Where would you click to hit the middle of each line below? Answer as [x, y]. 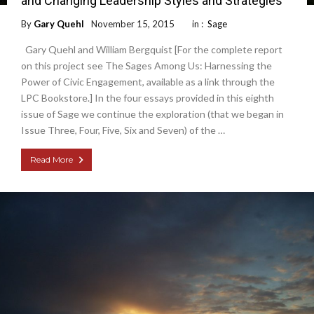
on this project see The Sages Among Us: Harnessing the [146, 66]
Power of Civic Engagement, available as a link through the [148, 82]
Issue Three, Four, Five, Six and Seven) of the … [123, 130]
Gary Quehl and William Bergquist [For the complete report [152, 50]
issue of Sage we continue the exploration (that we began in [152, 114]
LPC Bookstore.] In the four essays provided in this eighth [148, 98]
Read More [52, 160]
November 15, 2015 [133, 24]
